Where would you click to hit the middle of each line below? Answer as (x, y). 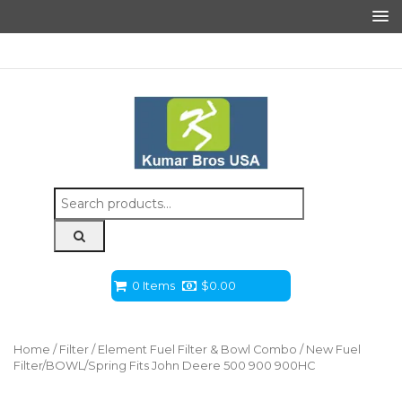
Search (74, 196)
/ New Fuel (329, 350)
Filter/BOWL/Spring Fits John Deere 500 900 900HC (164, 366)
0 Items (153, 286)
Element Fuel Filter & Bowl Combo (197, 350)
